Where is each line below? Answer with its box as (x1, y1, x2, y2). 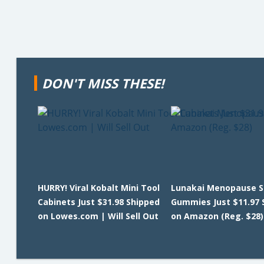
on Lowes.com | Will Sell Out (38, 210, 159, 222)
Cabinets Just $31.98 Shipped (38, 196, 160, 207)
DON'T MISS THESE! (42, 74, 164, 92)
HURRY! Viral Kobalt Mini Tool (38, 182, 160, 193)
